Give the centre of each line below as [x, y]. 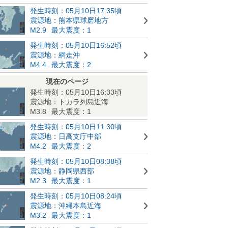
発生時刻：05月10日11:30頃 [76, 126]
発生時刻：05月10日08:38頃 [76, 161]
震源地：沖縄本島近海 [66, 205]
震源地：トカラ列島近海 [69, 102]
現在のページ [67, 81]
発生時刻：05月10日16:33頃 [76, 92]
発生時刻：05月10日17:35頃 [76, 10]
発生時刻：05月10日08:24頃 [76, 196]
